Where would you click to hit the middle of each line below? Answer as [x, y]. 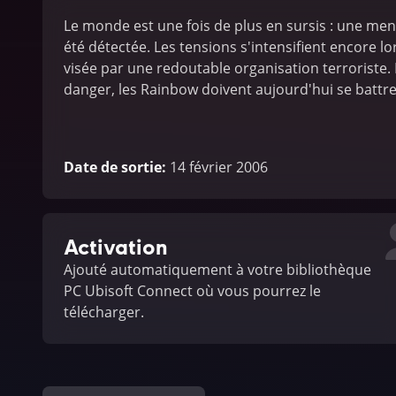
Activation [115, 246]
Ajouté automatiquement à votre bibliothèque [217, 269]
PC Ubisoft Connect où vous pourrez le [192, 290]
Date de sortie [113, 167]
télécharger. [104, 312]
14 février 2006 [219, 167]
